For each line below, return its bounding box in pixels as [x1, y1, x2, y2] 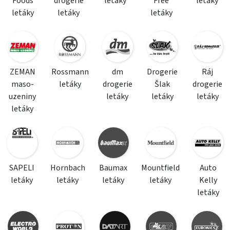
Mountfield [141, 162, 180, 174]
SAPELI [9, 162, 35, 174]
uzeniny [9, 91, 36, 102]
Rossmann [51, 66, 89, 78]
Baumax [99, 162, 127, 174]
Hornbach [50, 162, 85, 174]
